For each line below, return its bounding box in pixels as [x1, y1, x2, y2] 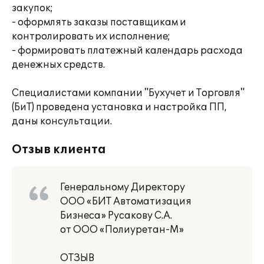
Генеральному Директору [60, 181, 185, 193]
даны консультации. [12, 115, 112, 127]
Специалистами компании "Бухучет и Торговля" [12, 87, 245, 99]
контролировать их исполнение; [12, 31, 170, 42]
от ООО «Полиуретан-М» [60, 224, 184, 236]
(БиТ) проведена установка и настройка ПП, [12, 101, 227, 113]
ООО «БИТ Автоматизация [60, 196, 192, 207]
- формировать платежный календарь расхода [12, 45, 243, 57]
